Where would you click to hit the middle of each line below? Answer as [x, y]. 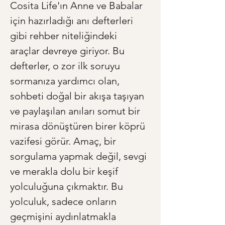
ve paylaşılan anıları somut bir [76, 111]
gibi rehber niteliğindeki [65, 36]
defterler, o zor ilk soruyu [66, 66]
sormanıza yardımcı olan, [66, 81]
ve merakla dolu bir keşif [65, 172]
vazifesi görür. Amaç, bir [64, 141]
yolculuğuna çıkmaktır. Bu [68, 187]
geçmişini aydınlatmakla [64, 217]
